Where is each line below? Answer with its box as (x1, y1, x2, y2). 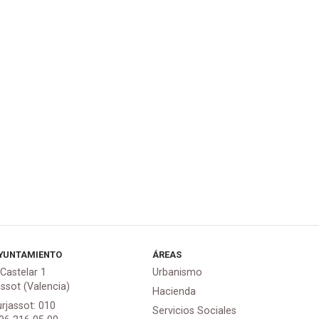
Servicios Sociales (152, 305, 237, 318)
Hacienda (152, 286, 197, 298)
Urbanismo (152, 266, 203, 278)
